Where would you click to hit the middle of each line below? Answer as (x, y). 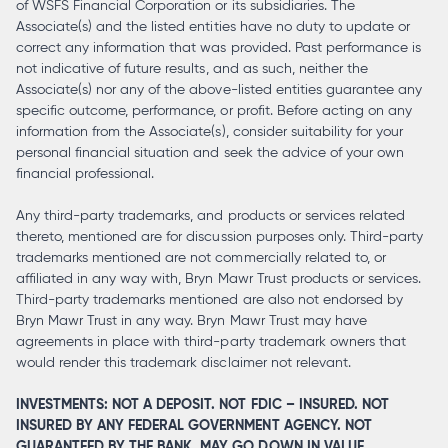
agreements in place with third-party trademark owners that (211, 341)
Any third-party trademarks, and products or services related (210, 215)
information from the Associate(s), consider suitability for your (210, 131)
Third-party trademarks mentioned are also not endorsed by (209, 299)
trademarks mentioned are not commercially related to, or (201, 257)
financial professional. (85, 173)
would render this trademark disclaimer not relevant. (183, 362)
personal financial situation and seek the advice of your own (210, 152)
